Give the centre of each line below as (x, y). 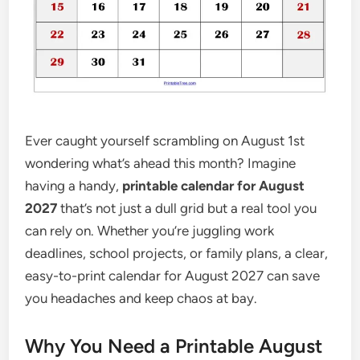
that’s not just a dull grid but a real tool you (187, 208)
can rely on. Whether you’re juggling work (150, 231)
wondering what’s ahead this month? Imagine (161, 163)
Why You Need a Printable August (174, 346)
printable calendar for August (214, 186)
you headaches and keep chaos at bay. (141, 298)
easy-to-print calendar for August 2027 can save (173, 276)
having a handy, (74, 186)
